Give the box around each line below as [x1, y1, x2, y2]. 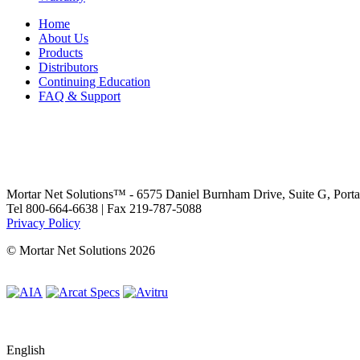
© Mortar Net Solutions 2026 [6, 243, 155, 257]
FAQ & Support [39, 88, 121, 103]
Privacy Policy [6, 215, 80, 230]
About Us [39, 31, 88, 45]
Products [39, 45, 83, 59]
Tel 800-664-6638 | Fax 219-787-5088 [6, 201, 202, 215]
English [6, 342, 45, 357]
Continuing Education [39, 74, 150, 88]
